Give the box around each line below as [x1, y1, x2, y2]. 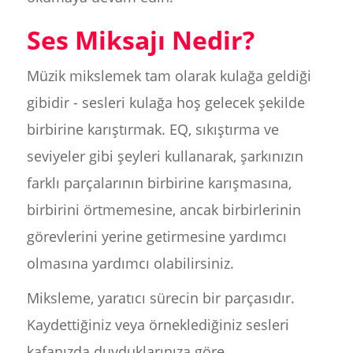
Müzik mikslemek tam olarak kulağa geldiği [26, 66, 311, 85]
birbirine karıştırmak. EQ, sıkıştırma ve [26, 120, 279, 139]
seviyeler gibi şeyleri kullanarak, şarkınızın [26, 147, 303, 165]
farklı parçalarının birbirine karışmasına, [26, 173, 292, 192]
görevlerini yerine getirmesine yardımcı [26, 227, 287, 246]
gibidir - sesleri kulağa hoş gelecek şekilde [26, 93, 305, 112]
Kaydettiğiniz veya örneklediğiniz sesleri [26, 315, 289, 334]
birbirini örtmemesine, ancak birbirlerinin [26, 200, 301, 219]
